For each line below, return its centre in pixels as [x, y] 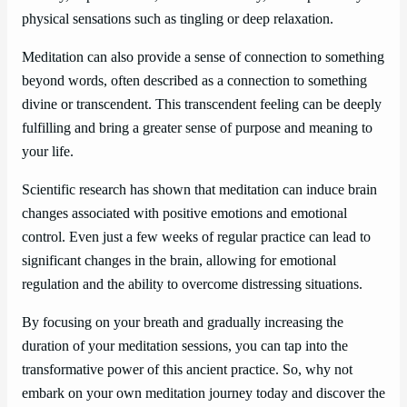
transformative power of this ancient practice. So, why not [187, 370]
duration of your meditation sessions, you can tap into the [185, 347]
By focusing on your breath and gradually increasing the [183, 323]
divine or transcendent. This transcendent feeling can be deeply [202, 104]
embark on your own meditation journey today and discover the [203, 394]
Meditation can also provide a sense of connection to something [203, 57]
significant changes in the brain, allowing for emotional [179, 261]
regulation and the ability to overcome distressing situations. [192, 285]
